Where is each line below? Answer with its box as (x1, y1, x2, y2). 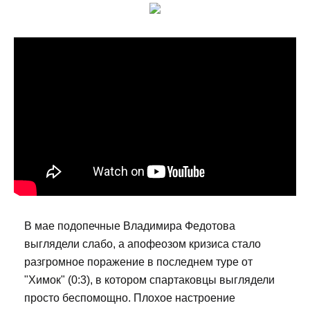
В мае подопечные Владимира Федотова (24, 220, 235, 232)
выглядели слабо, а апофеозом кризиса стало (24, 238, 261, 250)
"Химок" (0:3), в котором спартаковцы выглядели (24, 274, 275, 286)
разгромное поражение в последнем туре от (24, 256, 253, 268)
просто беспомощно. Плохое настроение (24, 292, 235, 304)
